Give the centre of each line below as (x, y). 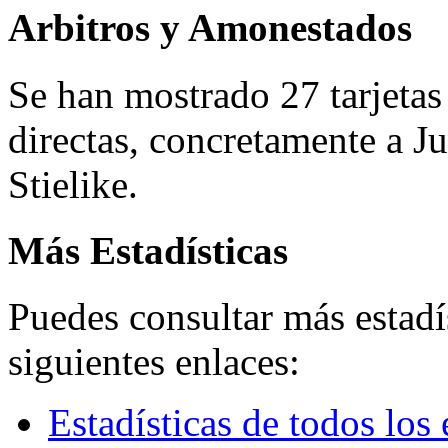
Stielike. (73, 184)
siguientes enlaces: (154, 362)
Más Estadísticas (148, 250)
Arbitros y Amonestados (210, 28)
